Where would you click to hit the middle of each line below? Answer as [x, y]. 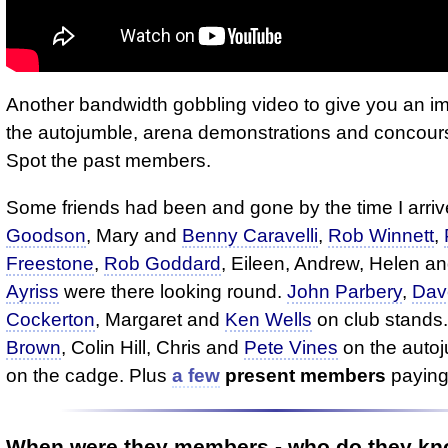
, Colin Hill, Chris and [152, 348]
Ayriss [32, 292]
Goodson [46, 236]
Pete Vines [291, 348]
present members [305, 376]
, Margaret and [160, 320]
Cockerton [50, 320]
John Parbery [344, 292]
